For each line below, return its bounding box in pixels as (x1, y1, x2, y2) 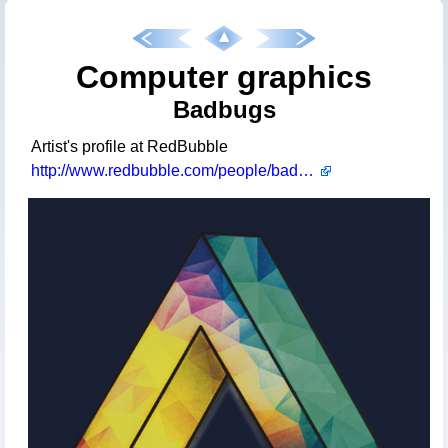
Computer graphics (76, 59, 372, 95)
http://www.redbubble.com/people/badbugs (298, 162, 314, 180)
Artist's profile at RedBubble (31, 138, 228, 156)
